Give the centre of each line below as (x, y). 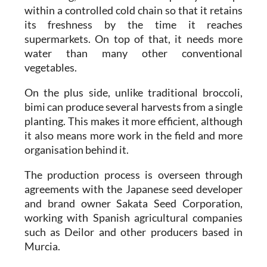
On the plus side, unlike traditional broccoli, (133, 93)
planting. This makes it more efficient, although (133, 121)
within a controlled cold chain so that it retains (133, 10)
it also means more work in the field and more (133, 136)
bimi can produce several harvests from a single (133, 107)
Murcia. (42, 246)
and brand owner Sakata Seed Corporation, (133, 204)
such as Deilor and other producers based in (133, 232)
